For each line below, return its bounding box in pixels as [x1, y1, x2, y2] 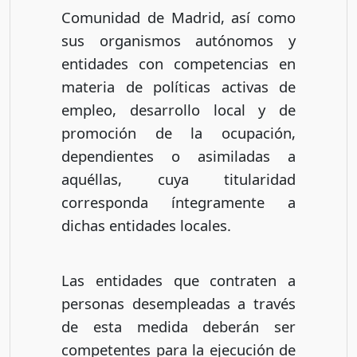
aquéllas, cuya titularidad [61, 168, 296, 189]
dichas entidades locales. [61, 214, 231, 235]
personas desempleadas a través [61, 292, 296, 313]
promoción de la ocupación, [61, 122, 296, 143]
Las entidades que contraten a [61, 269, 296, 290]
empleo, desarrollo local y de [61, 99, 296, 120]
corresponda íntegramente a [61, 191, 296, 212]
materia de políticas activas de [61, 76, 296, 96]
